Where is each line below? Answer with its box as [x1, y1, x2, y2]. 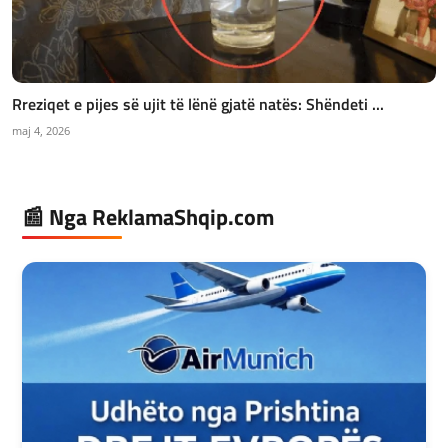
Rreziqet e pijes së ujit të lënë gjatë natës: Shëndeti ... [12, 92, 384, 117]
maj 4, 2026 [12, 123, 70, 139]
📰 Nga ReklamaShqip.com [22, 200, 274, 235]
